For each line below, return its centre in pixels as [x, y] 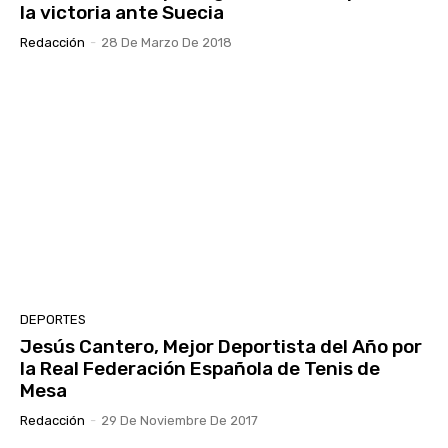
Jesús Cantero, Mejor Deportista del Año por [221, 347]
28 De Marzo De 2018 [166, 43]
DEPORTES [53, 320]
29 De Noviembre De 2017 [179, 421]
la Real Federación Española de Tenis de [200, 369]
